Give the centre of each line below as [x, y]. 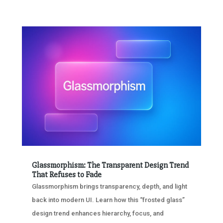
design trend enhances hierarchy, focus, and [98, 213]
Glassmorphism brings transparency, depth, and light [109, 186]
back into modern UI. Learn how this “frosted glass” [108, 200]
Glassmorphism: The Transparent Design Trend [110, 165]
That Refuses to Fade [66, 174]
